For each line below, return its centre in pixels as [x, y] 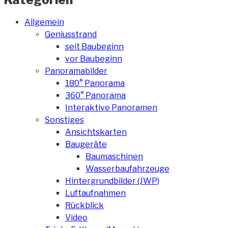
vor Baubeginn [94, 59]
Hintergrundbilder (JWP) [112, 181]
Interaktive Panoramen [111, 107]
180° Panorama [95, 83]
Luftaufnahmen [95, 193]
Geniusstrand [71, 34]
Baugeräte [86, 144]
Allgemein [44, 22]
